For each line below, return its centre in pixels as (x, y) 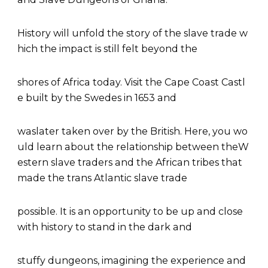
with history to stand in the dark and (106, 227)
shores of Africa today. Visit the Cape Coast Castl (131, 82)
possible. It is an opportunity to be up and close (131, 211)
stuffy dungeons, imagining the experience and (133, 260)
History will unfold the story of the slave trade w (133, 33)
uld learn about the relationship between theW (133, 147)
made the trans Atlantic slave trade (103, 178)
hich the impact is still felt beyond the (109, 48)
